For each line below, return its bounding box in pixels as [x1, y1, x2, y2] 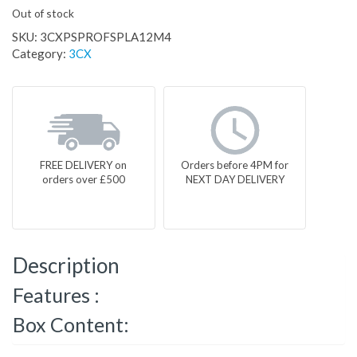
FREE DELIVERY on [40, 159, 127, 172]
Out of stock [12, 6, 74, 21]
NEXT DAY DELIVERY [185, 173, 284, 186]
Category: [12, 46, 69, 61]
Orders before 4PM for [181, 159, 289, 172]
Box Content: [13, 312, 129, 337]
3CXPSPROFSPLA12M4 [40, 29, 171, 45]
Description [13, 253, 120, 279]
